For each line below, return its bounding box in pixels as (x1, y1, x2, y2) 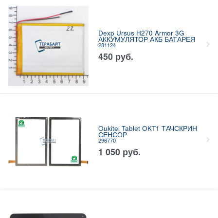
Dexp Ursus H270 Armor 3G (98, 28, 184, 38)
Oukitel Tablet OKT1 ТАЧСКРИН (98, 124, 197, 133)
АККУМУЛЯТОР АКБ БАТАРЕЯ (98, 35, 195, 44)
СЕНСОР (98, 130, 127, 140)
